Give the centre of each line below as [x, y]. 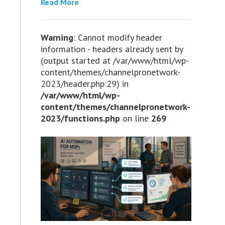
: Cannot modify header [118, 37]
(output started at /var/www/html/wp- [115, 60]
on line [135, 118]
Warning [57, 37]
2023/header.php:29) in [84, 83]
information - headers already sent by [111, 49]
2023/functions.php [80, 118]
